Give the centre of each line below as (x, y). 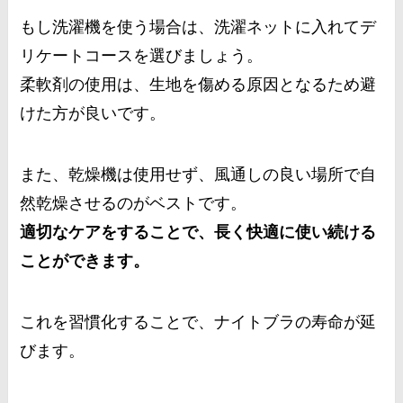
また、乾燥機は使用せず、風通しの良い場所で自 (198, 175)
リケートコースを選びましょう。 (142, 56)
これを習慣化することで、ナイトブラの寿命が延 (198, 322)
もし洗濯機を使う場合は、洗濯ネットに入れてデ (198, 27)
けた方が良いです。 (93, 114)
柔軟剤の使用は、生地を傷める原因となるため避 (198, 85)
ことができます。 (85, 261)
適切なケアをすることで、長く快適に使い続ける (198, 233)
